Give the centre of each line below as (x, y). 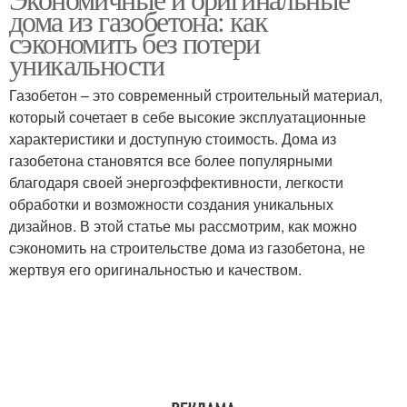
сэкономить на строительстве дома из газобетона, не (187, 248)
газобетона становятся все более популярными (171, 160)
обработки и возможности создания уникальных (171, 204)
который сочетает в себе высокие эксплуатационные (188, 117)
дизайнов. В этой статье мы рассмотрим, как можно (183, 226)
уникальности (87, 64)
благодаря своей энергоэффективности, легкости (176, 182)
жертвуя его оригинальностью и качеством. (155, 269)
